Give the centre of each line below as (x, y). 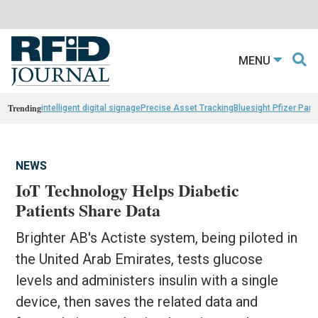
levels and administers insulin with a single (147, 280)
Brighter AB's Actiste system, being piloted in (157, 237)
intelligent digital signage (91, 108)
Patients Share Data (88, 209)
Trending (25, 108)
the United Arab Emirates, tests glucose (139, 259)
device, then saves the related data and (137, 301)
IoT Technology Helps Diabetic (128, 190)
